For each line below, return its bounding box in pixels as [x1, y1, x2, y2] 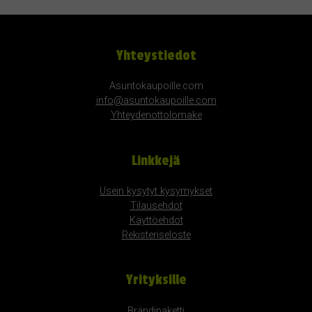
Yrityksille [125, 272, 187, 289]
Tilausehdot [130, 200, 182, 212]
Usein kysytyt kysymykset [100, 185, 212, 198]
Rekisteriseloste [121, 229, 191, 242]
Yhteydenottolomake [110, 109, 202, 122]
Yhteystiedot [116, 47, 196, 64]
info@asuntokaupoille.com [95, 95, 217, 107]
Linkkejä [132, 152, 180, 169]
